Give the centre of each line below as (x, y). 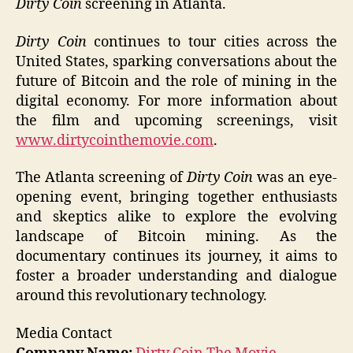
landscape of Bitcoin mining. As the (176, 237)
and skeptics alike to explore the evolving (176, 217)
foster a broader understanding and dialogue (176, 277)
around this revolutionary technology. (143, 296)
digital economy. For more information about (176, 101)
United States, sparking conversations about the (176, 61)
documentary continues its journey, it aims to (176, 257)
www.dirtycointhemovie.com (115, 140)
